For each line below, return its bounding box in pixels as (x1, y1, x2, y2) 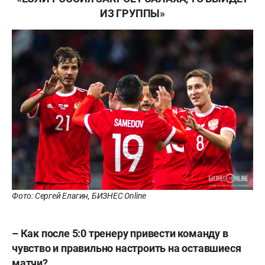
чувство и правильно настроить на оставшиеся (12, 242, 241, 255)
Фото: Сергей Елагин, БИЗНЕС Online (12, 191, 147, 201)
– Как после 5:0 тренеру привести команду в (12, 227, 228, 240)
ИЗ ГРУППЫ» (99, 7, 165, 20)
